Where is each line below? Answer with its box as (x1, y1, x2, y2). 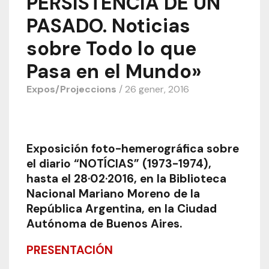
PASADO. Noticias (26, 13, 190, 38)
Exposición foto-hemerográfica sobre (26, 141, 239, 157)
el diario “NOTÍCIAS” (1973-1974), (26, 156, 211, 172)
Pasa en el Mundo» (26, 58, 201, 84)
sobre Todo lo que (26, 35, 196, 61)
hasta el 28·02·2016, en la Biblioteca (26, 171, 226, 187)
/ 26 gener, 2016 (116, 82, 189, 95)
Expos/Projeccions (26, 82, 116, 95)
